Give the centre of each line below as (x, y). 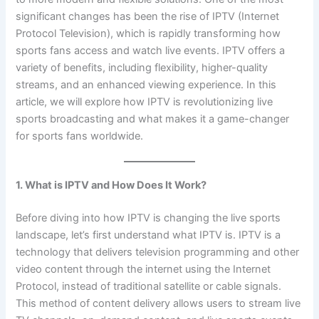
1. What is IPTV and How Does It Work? (111, 185)
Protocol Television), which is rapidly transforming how (148, 33)
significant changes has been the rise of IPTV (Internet (148, 16)
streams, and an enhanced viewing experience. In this (146, 84)
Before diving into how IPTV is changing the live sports (148, 218)
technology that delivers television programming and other (158, 252)
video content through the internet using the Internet (143, 270)
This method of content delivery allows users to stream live (158, 304)
